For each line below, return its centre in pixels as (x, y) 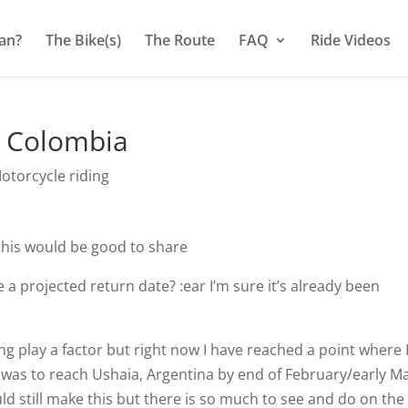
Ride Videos (351, 40)
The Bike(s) (83, 40)
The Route (180, 40)
